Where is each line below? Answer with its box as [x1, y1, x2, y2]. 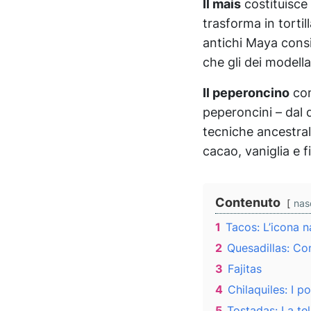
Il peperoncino [203, 85, 289, 101]
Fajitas [228, 262, 262, 276]
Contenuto [215, 195, 280, 210]
